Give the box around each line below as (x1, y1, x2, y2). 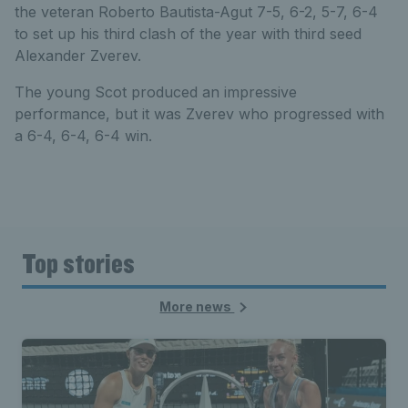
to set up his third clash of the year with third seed (15, 25, 362, 43)
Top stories (22, 245, 135, 280)
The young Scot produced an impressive (15, 83, 297, 101)
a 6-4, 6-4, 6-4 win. (15, 127, 152, 145)
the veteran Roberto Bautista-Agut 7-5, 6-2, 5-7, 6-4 (15, 3, 378, 21)
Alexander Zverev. (15, 46, 141, 65)
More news (159, 299, 235, 314)
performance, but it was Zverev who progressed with (15, 105, 384, 123)
